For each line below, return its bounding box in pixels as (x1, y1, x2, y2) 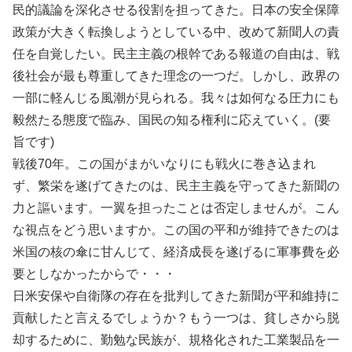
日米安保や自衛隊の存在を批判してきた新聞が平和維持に (13, 289, 339, 302)
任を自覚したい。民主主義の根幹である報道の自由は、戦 (13, 47, 339, 60)
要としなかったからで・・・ (13, 267, 176, 280)
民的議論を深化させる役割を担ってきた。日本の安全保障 (13, 3, 339, 16)
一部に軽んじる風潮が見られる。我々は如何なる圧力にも (13, 91, 339, 104)
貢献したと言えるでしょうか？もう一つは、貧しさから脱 (13, 311, 339, 324)
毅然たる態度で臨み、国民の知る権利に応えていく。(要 (13, 113, 331, 126)
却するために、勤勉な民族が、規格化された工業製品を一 (13, 333, 339, 346)
